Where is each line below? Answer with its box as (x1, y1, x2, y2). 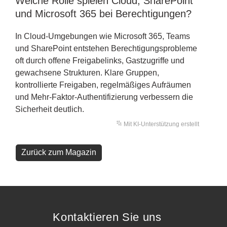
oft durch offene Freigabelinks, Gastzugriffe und (15, 56, 184, 65)
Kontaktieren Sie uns (53, 210, 162, 223)
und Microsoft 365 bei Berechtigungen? (15, 8, 192, 19)
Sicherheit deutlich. (15, 104, 84, 113)
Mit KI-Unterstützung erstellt (122, 120, 199, 128)
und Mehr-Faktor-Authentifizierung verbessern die (15, 92, 193, 101)
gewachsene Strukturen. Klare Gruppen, (15, 68, 159, 77)
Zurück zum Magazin (21, 147, 97, 157)
